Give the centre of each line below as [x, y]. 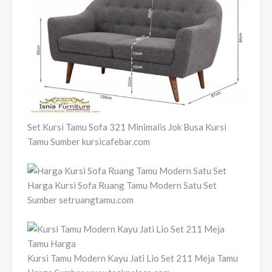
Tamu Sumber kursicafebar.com [89, 142]
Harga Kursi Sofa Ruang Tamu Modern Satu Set [122, 185]
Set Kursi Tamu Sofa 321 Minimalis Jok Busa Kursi [127, 127]
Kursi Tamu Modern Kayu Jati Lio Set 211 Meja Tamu [133, 258]
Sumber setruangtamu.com [80, 200]
